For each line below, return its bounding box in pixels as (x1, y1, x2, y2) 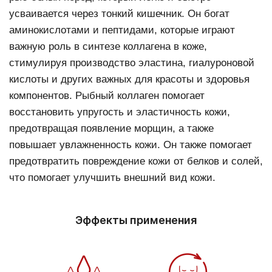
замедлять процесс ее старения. (9, 2, 139, 12)
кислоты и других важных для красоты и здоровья (9, 72, 250, 85)
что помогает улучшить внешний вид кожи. (9, 171, 216, 183)
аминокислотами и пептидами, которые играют (9, 23, 235, 36)
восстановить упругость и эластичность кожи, (9, 105, 230, 118)
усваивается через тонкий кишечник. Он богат (9, 7, 229, 19)
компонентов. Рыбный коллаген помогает (9, 89, 205, 101)
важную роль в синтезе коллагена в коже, (9, 39, 207, 52)
